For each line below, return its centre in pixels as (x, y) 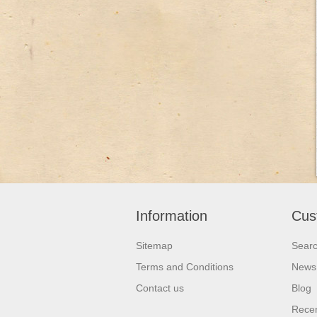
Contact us (160, 288)
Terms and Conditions (185, 266)
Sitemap (154, 245)
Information (172, 215)
